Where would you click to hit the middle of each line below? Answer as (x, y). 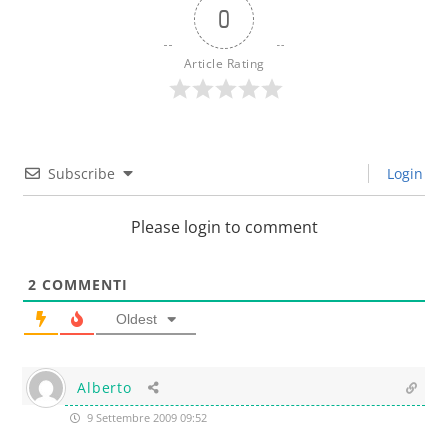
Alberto (104, 388)
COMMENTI (83, 285)
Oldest (137, 319)
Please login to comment (224, 227)
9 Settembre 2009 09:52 (146, 418)
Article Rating (224, 64)
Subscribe (82, 174)
